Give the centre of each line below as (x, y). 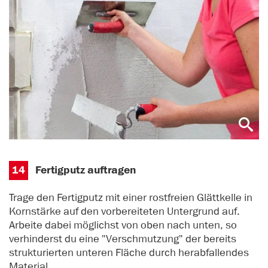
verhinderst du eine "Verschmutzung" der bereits (123, 238)
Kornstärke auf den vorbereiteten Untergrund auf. (126, 211)
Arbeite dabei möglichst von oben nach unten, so (123, 225)
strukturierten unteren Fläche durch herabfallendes (129, 252)
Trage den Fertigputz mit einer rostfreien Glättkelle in (131, 197)
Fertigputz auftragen (86, 170)
